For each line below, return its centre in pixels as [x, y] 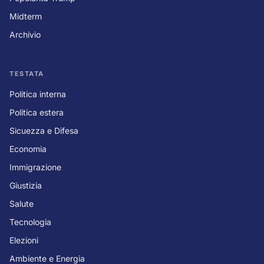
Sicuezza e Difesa [44, 130]
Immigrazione [35, 167]
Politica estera [37, 112]
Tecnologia [30, 222]
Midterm [26, 16]
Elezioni [24, 240]
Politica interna [38, 94]
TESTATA [27, 73]
